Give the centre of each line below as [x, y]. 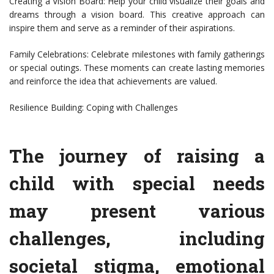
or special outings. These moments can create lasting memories [137, 68]
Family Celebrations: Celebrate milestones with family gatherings [137, 54]
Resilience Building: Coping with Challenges [94, 108]
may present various [137, 211]
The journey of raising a [137, 156]
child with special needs [137, 183]
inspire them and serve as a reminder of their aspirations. [122, 28]
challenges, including [137, 239]
